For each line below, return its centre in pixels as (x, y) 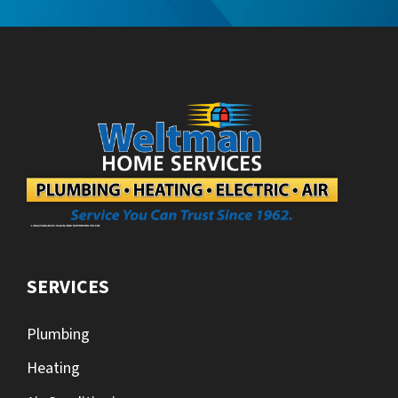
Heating (53, 369)
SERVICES (68, 288)
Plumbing (58, 334)
